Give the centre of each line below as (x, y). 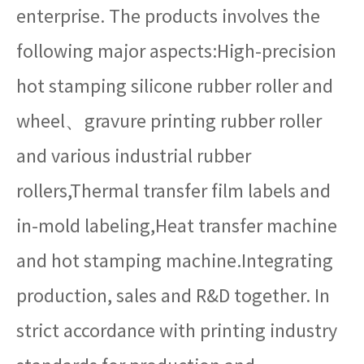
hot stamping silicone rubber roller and (175, 85)
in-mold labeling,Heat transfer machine (177, 225)
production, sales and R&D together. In (173, 295)
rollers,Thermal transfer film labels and (173, 190)
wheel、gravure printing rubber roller (169, 120)
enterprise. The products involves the (168, 15)
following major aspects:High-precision (176, 50)
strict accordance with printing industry (177, 330)
